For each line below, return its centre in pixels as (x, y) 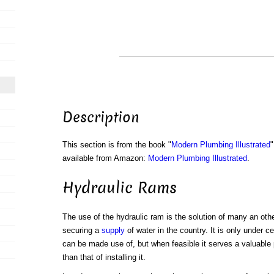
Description (101, 118)
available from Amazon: (105, 158)
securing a (82, 231)
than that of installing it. (104, 257)
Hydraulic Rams (119, 188)
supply (113, 231)
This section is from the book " (117, 145)
